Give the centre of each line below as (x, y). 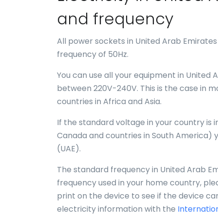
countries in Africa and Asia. (109, 101)
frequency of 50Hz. (93, 54)
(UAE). (69, 149)
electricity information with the (117, 209)
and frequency (115, 19)
